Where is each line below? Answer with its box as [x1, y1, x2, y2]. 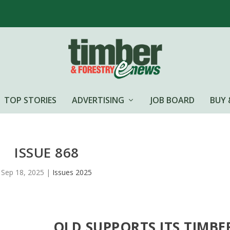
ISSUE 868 [14, 143, 79, 162]
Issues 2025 [52, 167, 92, 177]
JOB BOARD [150, 94, 195, 106]
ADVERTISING [72, 94, 124, 106]
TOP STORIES [4, 94, 56, 106]
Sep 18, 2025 [1, 167, 45, 177]
